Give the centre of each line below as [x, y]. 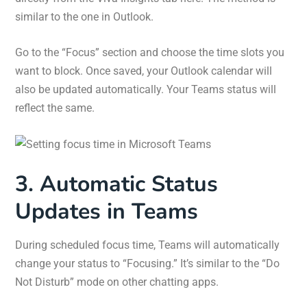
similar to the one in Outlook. [84, 17]
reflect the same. [55, 108]
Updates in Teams [107, 212]
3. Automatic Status [116, 184]
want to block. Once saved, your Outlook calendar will [144, 71]
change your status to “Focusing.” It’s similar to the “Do [147, 264]
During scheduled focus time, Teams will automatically [147, 245]
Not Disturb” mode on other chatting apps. [117, 282]
